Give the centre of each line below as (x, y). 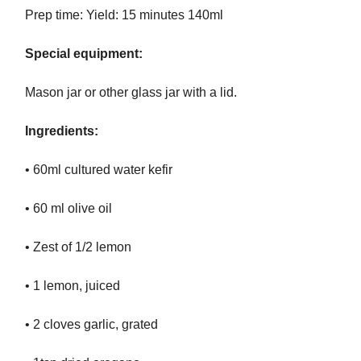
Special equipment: (84, 53)
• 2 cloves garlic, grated (91, 324)
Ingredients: (62, 131)
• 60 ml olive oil (68, 208)
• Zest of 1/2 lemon (78, 247)
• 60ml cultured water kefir (99, 169)
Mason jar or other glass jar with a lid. (131, 92)
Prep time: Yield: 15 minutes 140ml (124, 15)
